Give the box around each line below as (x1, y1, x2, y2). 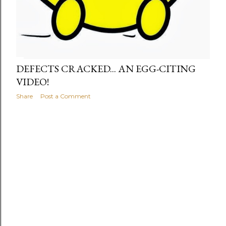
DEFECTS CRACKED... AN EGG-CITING (16, 62, 196, 76)
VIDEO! (16, 75, 49, 89)
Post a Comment (40, 92, 91, 100)
